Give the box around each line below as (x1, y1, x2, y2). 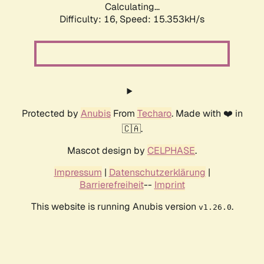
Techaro (137, 107, 171, 120)
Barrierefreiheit (79, 179, 144, 192)
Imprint (154, 179, 185, 192)
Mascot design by (67, 144, 147, 157)
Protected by (21, 107, 81, 120)
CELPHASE (147, 144, 195, 157)
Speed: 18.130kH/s (120, 13, 204, 26)
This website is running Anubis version (31, 200, 199, 213)
